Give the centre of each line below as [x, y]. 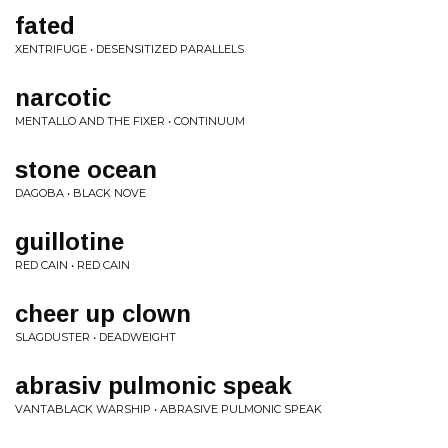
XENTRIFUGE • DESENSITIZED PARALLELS [129, 49]
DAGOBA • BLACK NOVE [80, 193]
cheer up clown [103, 313]
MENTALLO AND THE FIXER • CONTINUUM [130, 121]
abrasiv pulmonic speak [153, 385]
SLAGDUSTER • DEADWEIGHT [95, 337]
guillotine [69, 241]
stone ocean [86, 169]
